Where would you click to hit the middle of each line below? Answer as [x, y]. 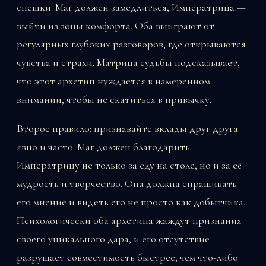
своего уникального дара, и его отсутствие [113, 239]
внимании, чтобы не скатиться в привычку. [114, 99]
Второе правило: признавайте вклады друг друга [127, 129]
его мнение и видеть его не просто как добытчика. [131, 202]
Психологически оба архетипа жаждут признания [129, 221]
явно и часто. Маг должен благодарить [103, 147]
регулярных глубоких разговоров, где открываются [131, 44]
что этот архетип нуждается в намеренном [113, 81]
